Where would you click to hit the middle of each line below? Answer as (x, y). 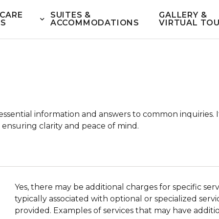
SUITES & (71, 15)
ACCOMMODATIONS (95, 23)
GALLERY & (183, 15)
